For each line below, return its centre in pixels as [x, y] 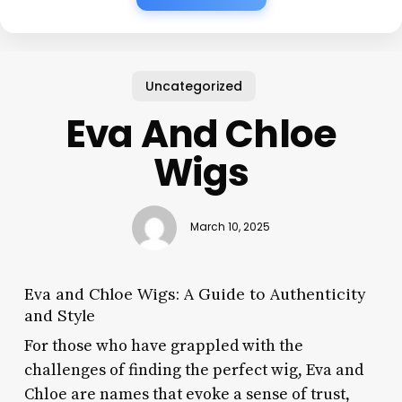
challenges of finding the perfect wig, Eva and [193, 370]
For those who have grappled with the [163, 345]
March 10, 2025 [230, 227]
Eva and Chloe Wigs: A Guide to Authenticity [194, 293]
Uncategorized [194, 86]
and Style [59, 315]
